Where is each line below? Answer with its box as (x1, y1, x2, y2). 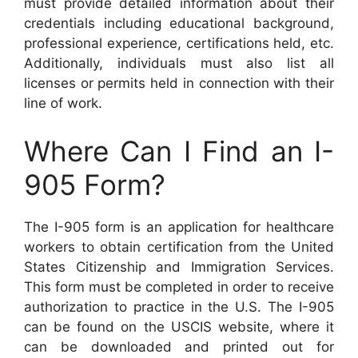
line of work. (24, 95, 102, 111)
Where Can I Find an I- (24, 133, 334, 168)
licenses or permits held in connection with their (24, 75, 334, 91)
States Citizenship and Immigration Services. (24, 258, 334, 275)
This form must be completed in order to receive (24, 278, 334, 295)
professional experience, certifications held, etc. (24, 35, 334, 51)
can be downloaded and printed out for (24, 338, 334, 355)
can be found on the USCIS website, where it (24, 318, 334, 335)
